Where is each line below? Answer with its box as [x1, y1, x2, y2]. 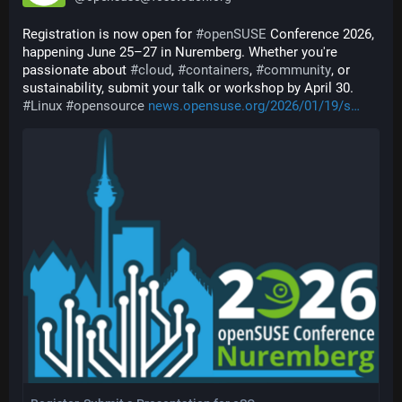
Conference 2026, [267, 26, 374, 42]
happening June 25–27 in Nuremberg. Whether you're [22, 44, 337, 60]
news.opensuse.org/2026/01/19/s [148, 98, 351, 114]
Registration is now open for [22, 26, 196, 42]
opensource [74, 98, 144, 114]
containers [186, 62, 249, 78]
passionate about [22, 62, 130, 78]
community [264, 62, 331, 78]
